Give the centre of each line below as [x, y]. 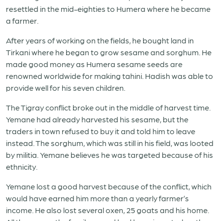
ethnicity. [22, 166]
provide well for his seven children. [66, 88]
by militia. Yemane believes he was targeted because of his [110, 155]
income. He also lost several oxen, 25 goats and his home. [108, 210]
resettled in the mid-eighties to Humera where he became [108, 9]
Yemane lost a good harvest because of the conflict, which [109, 186]
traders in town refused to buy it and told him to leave [101, 131]
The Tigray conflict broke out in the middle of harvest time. [108, 107]
